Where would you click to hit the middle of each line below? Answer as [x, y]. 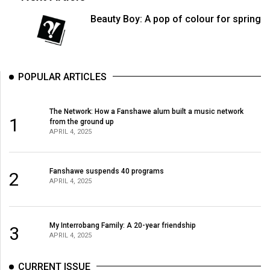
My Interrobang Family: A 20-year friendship [122, 225]
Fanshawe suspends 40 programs [106, 171]
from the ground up [81, 121]
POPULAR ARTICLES [62, 77]
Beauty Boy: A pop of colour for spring [175, 19]
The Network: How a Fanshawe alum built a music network [146, 111]
